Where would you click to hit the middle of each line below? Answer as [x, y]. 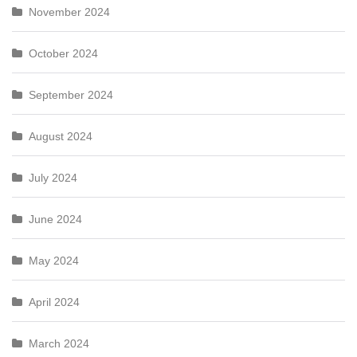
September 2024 [71, 95]
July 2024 [53, 178]
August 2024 [61, 136]
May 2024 [54, 261]
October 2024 [63, 53]
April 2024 [54, 302]
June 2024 [55, 219]
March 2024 [59, 343]
